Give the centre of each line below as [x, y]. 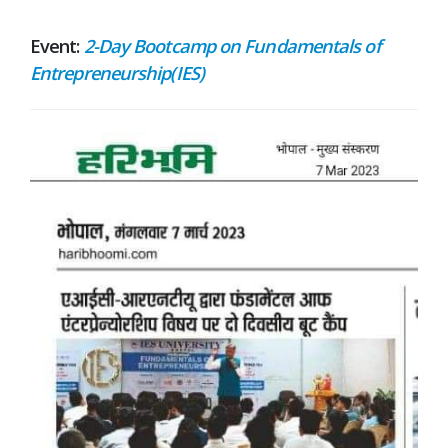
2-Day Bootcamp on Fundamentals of [232, 46]
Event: [57, 46]
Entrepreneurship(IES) [117, 73]
